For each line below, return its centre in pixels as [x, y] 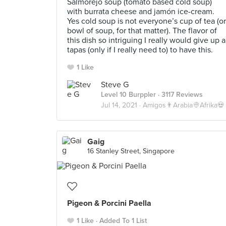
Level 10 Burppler [128, 95]
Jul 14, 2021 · [122, 105]
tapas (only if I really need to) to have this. [140, 50]
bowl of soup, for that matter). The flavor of [142, 31]
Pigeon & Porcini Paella [109, 203]
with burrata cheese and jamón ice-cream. [141, 12]
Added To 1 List [123, 221]
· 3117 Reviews [179, 95]
